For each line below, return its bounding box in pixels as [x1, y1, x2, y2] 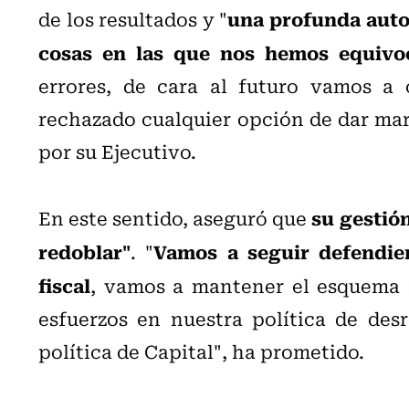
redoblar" [38, 236, 131, 266]
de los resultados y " [38, 4, 228, 33]
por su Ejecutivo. [38, 136, 196, 165]
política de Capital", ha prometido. [38, 336, 364, 365]
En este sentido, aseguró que [38, 203, 312, 232]
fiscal [38, 269, 90, 299]
